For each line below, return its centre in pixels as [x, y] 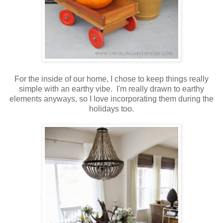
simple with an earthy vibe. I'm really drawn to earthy [111, 89]
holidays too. [111, 109]
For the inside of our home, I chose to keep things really [111, 79]
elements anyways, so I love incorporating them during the [111, 99]
